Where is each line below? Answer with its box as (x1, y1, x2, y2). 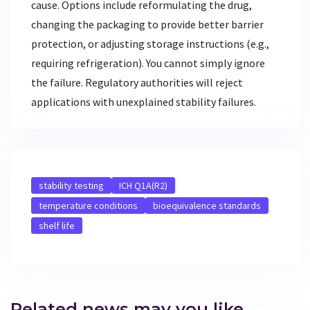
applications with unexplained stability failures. (31, 94, 256, 109)
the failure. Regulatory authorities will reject (31, 75, 243, 89)
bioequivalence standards (153, 199, 261, 212)
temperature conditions (39, 199, 138, 212)
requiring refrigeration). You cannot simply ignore (31, 55, 265, 70)
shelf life (39, 219, 75, 232)
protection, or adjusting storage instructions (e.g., (31, 36, 269, 51)
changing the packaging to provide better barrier (31, 17, 264, 31)
